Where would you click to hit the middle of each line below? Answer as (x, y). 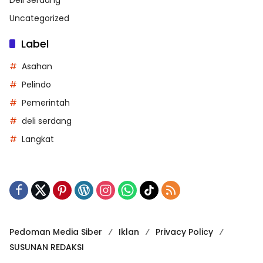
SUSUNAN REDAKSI (47, 247)
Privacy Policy (184, 232)
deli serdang (47, 121)
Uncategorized (39, 18)
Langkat (38, 139)
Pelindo (36, 84)
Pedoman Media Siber (56, 232)
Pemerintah (46, 102)
